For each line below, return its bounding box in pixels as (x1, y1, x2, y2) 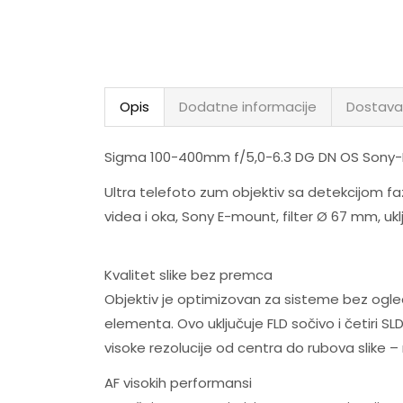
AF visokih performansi (103, 372, 252, 392)
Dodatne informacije (178, 97, 317, 117)
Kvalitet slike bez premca (103, 265, 273, 285)
